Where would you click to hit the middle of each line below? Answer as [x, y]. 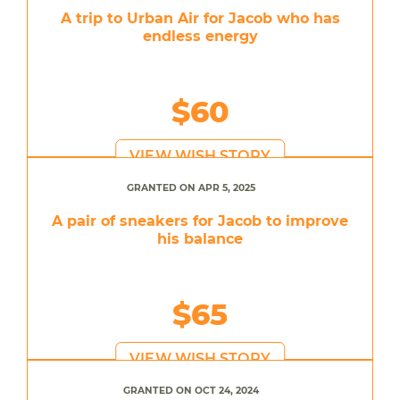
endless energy [200, 36]
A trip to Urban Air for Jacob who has [200, 18]
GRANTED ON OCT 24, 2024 [191, 390]
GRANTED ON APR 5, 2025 [191, 187]
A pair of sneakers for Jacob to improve [200, 221]
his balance [200, 238]
